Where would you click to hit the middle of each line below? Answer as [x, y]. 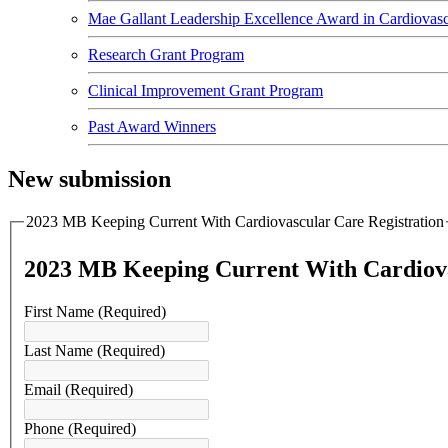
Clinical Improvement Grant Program [205, 90]
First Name [61, 312]
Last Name [60, 351]
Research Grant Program [166, 54]
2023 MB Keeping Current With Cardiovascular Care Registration [235, 221]
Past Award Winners [152, 126]
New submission [89, 178]
